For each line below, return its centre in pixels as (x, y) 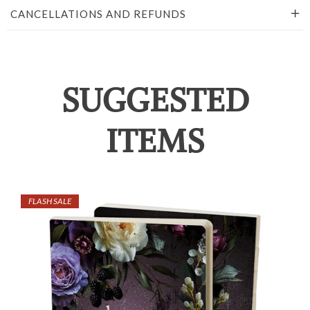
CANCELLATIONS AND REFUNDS (98, 13)
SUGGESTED (155, 101)
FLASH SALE (50, 201)
